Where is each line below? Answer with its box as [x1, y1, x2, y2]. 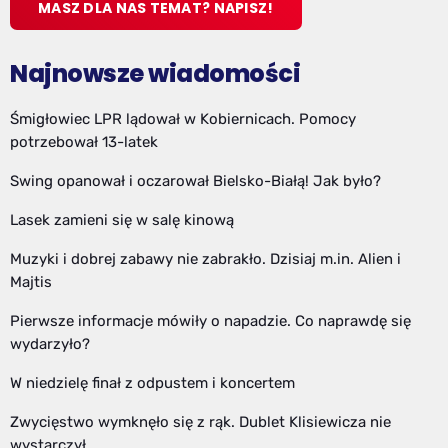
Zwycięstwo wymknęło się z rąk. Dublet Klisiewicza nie [10, 413, 391, 432]
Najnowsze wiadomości [10, 57, 301, 91]
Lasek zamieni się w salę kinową [10, 211, 234, 230]
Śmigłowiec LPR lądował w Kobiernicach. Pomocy [10, 110, 356, 129]
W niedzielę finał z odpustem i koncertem [10, 374, 295, 393]
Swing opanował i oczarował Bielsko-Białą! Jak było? [10, 172, 381, 191]
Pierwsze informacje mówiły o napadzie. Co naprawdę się [10, 312, 411, 331]
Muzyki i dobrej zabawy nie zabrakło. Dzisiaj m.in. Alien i [10, 250, 401, 269]
